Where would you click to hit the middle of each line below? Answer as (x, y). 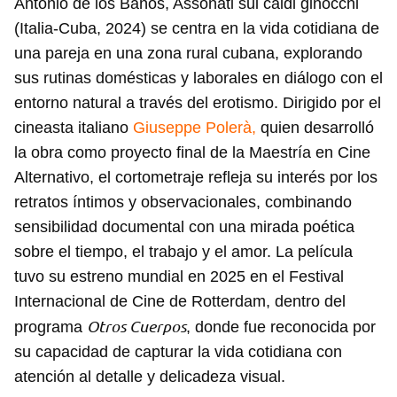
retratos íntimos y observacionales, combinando (183, 202)
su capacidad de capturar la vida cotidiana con (178, 352)
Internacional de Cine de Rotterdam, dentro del (180, 302)
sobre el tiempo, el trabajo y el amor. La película (183, 252)
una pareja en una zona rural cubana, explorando (188, 54)
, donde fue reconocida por (281, 327)
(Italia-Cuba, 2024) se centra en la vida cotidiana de (197, 29)
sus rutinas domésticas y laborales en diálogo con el (198, 78)
